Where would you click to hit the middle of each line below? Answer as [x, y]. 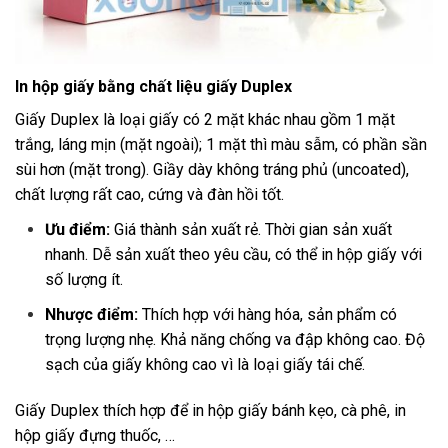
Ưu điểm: [77, 230]
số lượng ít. [86, 280]
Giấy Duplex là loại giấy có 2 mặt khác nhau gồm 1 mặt [205, 120]
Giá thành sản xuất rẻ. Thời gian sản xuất [251, 230]
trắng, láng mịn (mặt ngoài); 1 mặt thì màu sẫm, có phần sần [221, 145]
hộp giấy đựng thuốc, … [95, 435]
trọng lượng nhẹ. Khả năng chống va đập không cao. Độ [235, 340]
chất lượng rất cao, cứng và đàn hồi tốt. [151, 195]
